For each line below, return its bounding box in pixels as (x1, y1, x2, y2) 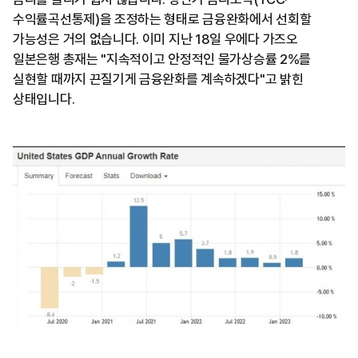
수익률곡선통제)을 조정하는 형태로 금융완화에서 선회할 (13, 11, 312, 28)
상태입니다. (13, 91, 75, 108)
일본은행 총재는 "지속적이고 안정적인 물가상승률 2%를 (13, 51, 312, 68)
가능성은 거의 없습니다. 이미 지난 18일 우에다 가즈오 (13, 31, 298, 48)
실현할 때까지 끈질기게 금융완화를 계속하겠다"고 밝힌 (13, 71, 304, 88)
